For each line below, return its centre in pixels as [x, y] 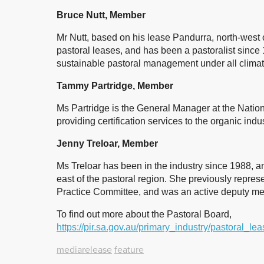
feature [129, 250]
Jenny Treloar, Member [107, 143]
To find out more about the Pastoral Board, [144, 214]
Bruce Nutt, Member [101, 15]
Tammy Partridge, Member [115, 85]
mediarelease [84, 250]
